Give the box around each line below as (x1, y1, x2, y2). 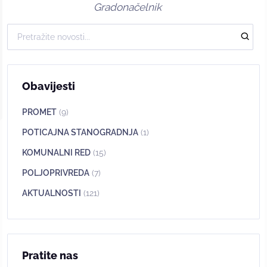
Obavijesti (22, 79, 75, 92)
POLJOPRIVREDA (22, 167, 89, 178)
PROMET (22, 107, 57, 117)
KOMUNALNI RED (22, 147, 91, 157)
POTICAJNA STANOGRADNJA (22, 127, 138, 137)
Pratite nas (22, 249, 78, 262)
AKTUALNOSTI (22, 188, 81, 198)
